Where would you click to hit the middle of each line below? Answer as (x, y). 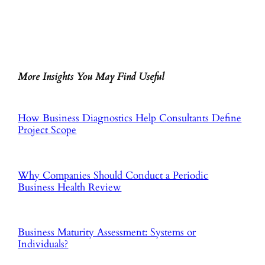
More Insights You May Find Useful (91, 77)
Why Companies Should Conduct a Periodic (113, 175)
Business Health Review (70, 187)
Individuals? (43, 244)
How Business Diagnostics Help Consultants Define (130, 118)
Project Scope (47, 130)
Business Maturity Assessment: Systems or (107, 232)
